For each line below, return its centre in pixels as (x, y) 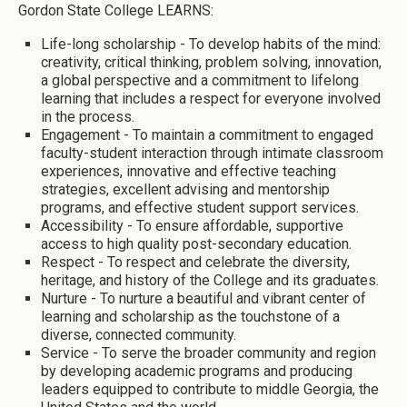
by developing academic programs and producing (197, 371)
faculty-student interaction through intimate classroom (212, 153)
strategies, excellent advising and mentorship (185, 189)
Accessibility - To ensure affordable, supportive (192, 225)
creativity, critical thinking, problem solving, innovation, (211, 62)
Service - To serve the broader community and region (208, 352)
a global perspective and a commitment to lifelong (200, 80)
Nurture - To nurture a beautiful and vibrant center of (203, 298)
